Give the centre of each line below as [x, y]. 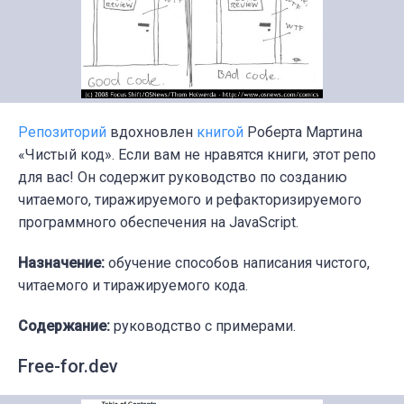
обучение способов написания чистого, [237, 263]
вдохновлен [151, 133]
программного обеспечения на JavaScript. [158, 223]
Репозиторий [62, 133]
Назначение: [61, 263]
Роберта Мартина [303, 133]
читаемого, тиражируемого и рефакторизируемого [190, 200]
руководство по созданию [258, 178]
